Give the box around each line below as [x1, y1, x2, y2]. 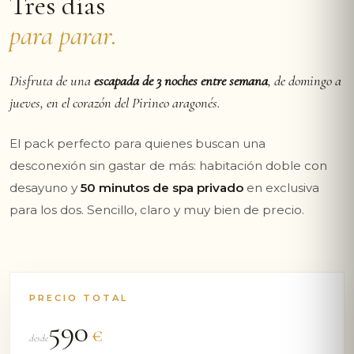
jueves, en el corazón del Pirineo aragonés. [9, 94, 220, 111]
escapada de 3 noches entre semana [94, 72, 268, 89]
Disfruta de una [9, 72, 94, 89]
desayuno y [9, 180, 81, 195]
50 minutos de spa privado [81, 180, 243, 195]
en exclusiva [243, 180, 319, 195]
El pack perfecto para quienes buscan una [9, 136, 265, 151]
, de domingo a [268, 72, 341, 89]
